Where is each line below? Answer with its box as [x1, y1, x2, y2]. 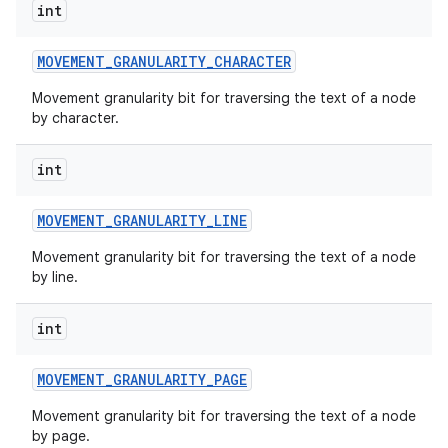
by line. [32, 268, 78, 286]
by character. [32, 109, 119, 127]
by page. [32, 427, 90, 445]
